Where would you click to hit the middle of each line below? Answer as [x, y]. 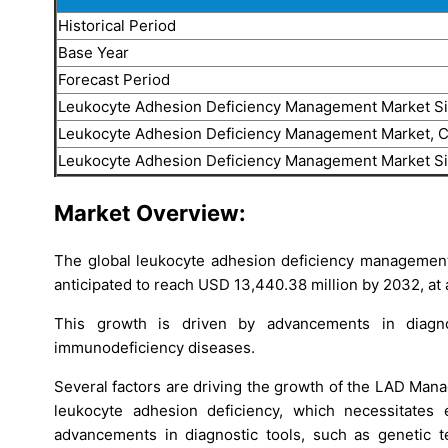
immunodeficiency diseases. [154, 347]
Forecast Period [114, 80]
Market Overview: [150, 212]
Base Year [93, 53]
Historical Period [117, 26]
